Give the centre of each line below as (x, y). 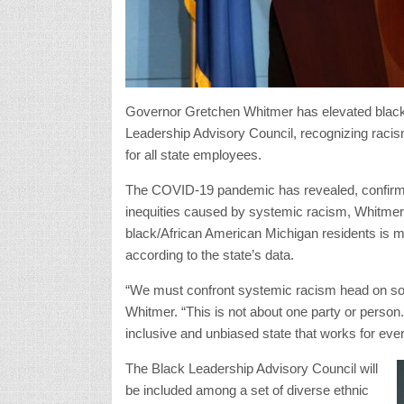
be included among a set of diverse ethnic (247, 390)
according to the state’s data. (209, 254)
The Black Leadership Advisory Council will (251, 368)
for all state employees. (193, 154)
